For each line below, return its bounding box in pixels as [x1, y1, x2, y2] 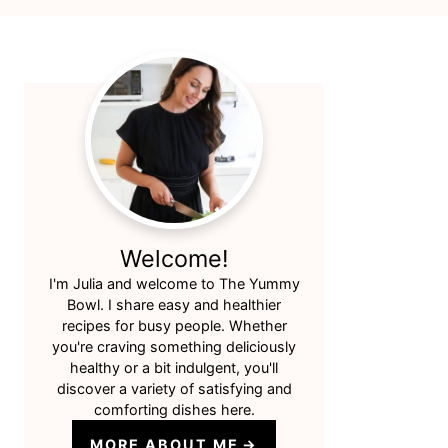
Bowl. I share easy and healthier [67, 296, 281, 313]
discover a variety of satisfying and [56, 380, 292, 397]
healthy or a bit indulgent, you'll [70, 359, 278, 376]
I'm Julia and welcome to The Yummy [48, 275, 300, 292]
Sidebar [23, 87, 140, 126]
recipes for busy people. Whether [61, 317, 287, 334]
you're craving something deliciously [52, 338, 296, 355]
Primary [23, 49, 140, 88]
